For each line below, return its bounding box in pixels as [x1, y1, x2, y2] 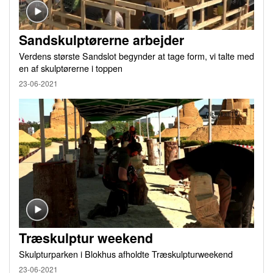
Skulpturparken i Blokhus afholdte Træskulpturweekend [19, 247, 233, 260]
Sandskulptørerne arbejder [19, 30, 184, 49]
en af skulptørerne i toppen [19, 61, 122, 74]
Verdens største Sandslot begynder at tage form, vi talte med [19, 49, 254, 62]
